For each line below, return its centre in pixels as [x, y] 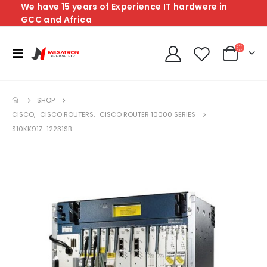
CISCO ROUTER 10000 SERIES [148, 114]
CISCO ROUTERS [67, 114]
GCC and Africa [56, 20]
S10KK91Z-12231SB [42, 129]
